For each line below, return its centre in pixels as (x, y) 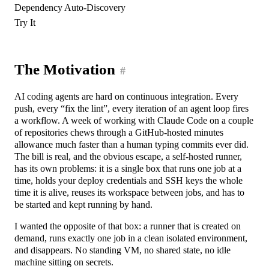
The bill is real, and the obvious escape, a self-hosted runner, (128, 156)
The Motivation (65, 70)
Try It (25, 23)
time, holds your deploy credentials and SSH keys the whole (129, 180)
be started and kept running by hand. (84, 204)
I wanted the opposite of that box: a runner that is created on (128, 226)
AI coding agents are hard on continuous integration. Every (127, 96)
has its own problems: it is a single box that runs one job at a (128, 168)
